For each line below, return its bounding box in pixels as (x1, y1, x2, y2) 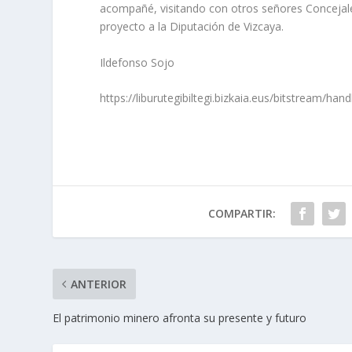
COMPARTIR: (207, 206, 276, 222)
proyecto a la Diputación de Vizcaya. (100, 19, 284, 35)
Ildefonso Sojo (100, 54, 175, 70)
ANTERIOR (71, 277, 127, 292)
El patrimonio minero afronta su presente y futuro (53, 310, 307, 326)
